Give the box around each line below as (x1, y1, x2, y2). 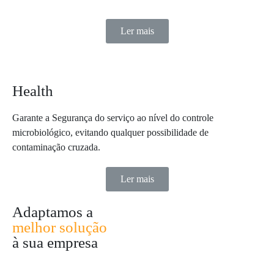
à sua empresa (12, 234, 98, 251)
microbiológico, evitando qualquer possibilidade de (12, 127, 209, 138)
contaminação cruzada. (12, 142, 100, 152)
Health (12, 83, 53, 99)
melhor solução (12, 219, 107, 235)
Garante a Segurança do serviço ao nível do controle (12, 113, 213, 123)
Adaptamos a (12, 204, 93, 220)
